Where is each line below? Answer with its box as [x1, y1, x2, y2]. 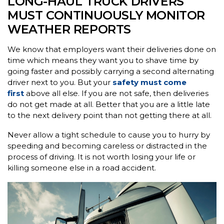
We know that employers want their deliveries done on [7, 44, 216, 54]
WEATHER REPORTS [7, 21, 131, 36]
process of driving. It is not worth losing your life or [7, 151, 195, 161]
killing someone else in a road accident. [7, 162, 156, 172]
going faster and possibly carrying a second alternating [7, 66, 214, 76]
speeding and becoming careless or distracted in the [7, 140, 207, 150]
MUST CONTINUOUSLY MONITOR [7, 7, 205, 22]
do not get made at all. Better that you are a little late [7, 99, 210, 109]
